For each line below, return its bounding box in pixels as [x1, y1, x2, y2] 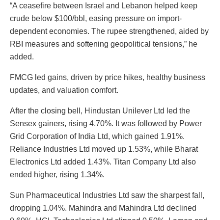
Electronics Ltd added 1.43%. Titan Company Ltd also [10, 157, 196, 166]
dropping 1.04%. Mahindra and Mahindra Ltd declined [10, 203, 196, 212]
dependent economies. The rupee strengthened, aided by [10, 27, 209, 35]
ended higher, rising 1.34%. [10, 170, 105, 179]
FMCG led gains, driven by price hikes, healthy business [10, 73, 205, 82]
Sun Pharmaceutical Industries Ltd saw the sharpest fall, [10, 191, 204, 199]
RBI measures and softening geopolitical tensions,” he [10, 39, 197, 48]
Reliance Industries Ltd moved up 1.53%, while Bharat [10, 144, 198, 153]
